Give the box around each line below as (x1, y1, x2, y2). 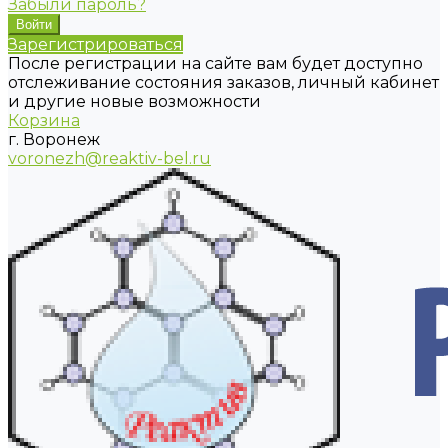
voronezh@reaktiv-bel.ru (8, 149, 211, 168)
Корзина (8, 111, 80, 130)
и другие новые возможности (8, 92, 261, 111)
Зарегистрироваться (8, 35, 183, 54)
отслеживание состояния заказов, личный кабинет (8, 73, 439, 92)
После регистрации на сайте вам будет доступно (8, 54, 423, 73)
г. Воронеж (8, 130, 100, 149)
